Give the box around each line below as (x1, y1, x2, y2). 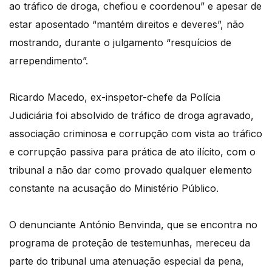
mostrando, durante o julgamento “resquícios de (9, 36, 231, 49)
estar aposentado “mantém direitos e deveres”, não (9, 18, 244, 31)
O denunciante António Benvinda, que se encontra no (9, 219, 257, 231)
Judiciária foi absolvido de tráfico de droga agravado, (9, 109, 254, 122)
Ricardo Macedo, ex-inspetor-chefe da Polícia (9, 91, 220, 104)
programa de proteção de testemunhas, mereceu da (9, 237, 250, 250)
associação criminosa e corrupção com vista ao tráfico (9, 127, 262, 140)
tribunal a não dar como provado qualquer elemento (9, 164, 252, 177)
